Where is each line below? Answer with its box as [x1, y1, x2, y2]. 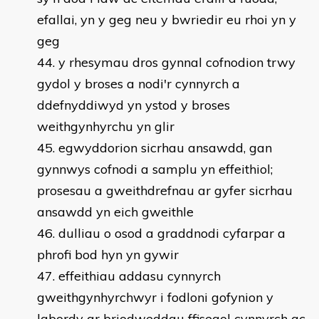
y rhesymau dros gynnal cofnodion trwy [58, 54, 296, 70]
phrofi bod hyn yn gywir [37, 246, 179, 263]
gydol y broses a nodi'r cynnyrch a [37, 75, 240, 92]
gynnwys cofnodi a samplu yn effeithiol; [37, 161, 273, 177]
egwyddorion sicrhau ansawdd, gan [58, 140, 272, 156]
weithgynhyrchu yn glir [37, 118, 174, 135]
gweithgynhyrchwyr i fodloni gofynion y [37, 289, 273, 305]
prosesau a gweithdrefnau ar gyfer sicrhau [37, 182, 293, 199]
